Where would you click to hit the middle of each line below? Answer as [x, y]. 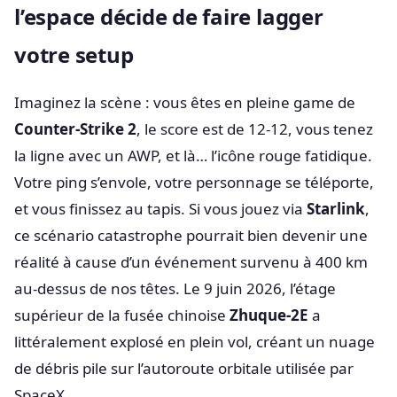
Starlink [336, 209]
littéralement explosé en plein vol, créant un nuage [195, 342]
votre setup [74, 54]
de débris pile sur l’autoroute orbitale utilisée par [184, 368]
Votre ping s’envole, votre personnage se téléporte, [194, 182]
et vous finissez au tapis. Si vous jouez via [160, 209]
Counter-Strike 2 [75, 129]
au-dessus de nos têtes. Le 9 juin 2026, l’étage [175, 288]
